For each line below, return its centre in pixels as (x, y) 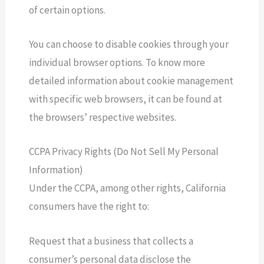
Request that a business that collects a (111, 241)
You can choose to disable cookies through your (129, 44)
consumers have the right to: (89, 207)
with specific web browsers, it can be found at (126, 99)
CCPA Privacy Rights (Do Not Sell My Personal (124, 152)
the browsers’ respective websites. (103, 118)
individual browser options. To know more (117, 63)
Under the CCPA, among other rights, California (128, 188)
